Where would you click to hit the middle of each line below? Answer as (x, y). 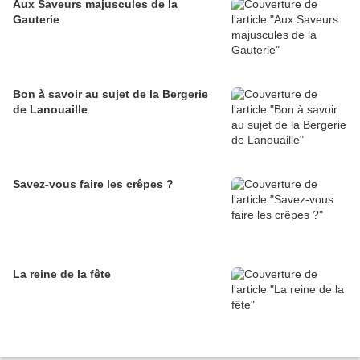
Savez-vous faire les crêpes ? (93, 184)
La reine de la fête (62, 274)
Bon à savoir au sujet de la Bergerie (110, 94)
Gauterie (36, 20)
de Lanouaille (50, 110)
